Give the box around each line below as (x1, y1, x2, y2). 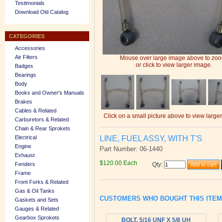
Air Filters (15, 54, 38, 60)
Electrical (15, 134, 37, 140)
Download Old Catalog (15, 9, 68, 15)
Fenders (15, 161, 35, 167)
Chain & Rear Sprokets (15, 125, 70, 131)
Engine (15, 143, 31, 149)
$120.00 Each (100, 160, 137, 167)
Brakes (15, 99, 32, 105)
